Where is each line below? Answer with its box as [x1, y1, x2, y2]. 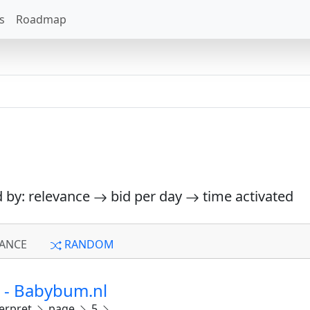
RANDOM [62, 237, 114, 252]
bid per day [107, 187, 185, 206]
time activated [199, 187, 293, 206]
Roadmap [16, 12, 66, 27]
